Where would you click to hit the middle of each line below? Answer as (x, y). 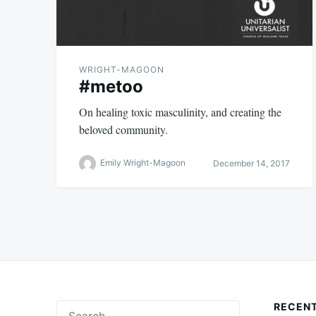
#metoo (111, 86)
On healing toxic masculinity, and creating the (180, 111)
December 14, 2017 (251, 164)
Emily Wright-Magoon (143, 163)
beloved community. (123, 129)
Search (72, 307)
